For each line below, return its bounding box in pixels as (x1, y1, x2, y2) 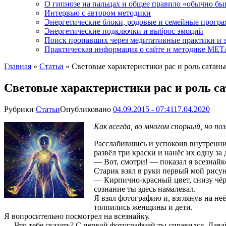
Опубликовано (60, 104, 113, 114)
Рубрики (4, 104, 36, 114)
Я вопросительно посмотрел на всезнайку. (4, 211, 150, 220)
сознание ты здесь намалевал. (94, 184, 196, 193)
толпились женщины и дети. (94, 202, 193, 211)
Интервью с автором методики (44, 9, 151, 17)
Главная (4, 62, 31, 71)
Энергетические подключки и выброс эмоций (44, 27, 203, 35)
